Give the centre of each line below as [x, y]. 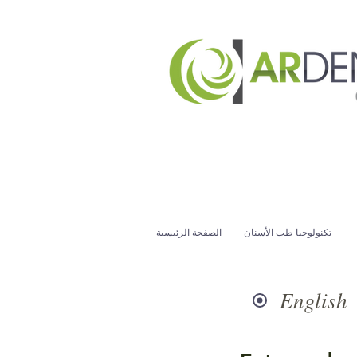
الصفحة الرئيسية [189, 232]
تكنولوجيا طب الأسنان [288, 232]
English [314, 300]
